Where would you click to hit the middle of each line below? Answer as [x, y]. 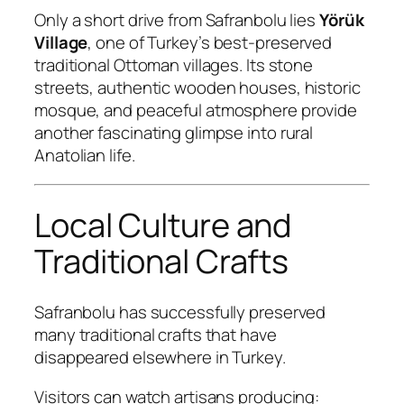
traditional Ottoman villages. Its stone [174, 65]
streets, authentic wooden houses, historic [197, 88]
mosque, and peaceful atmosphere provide [196, 110]
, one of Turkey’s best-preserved [210, 43]
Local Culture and [163, 225]
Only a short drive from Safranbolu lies [177, 20]
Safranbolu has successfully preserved [180, 312]
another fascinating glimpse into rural [174, 133]
